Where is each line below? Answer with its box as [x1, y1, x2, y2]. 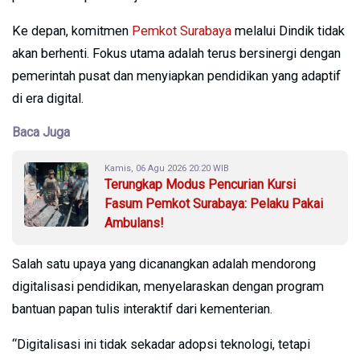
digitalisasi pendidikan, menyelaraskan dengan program [12, 278, 324, 294]
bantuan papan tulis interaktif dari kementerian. [12, 301, 272, 317]
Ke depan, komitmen [12, 22, 132, 39]
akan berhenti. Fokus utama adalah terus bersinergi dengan [12, 45, 341, 61]
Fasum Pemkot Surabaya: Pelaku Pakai [104, 195, 323, 211]
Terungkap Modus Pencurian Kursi [104, 176, 296, 192]
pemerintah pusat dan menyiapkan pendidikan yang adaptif [12, 67, 341, 84]
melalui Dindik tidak [231, 22, 345, 39]
